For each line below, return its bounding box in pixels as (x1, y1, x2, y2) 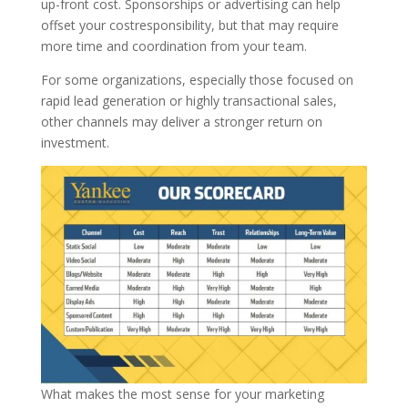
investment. (40, 133, 113, 151)
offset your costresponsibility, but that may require (40, 15, 339, 34)
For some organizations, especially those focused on (40, 70, 353, 88)
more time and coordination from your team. (40, 36, 314, 55)
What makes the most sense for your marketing (40, 384, 324, 403)
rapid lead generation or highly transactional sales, (40, 91, 337, 109)
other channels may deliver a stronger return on (40, 112, 322, 130)
